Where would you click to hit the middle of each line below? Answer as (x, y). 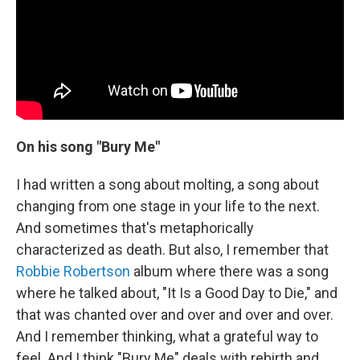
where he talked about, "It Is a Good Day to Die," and (177, 292)
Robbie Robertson (73, 271)
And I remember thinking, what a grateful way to (167, 336)
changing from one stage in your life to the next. (168, 206)
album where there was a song (229, 271)
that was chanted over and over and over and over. (175, 314)
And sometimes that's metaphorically (135, 227)
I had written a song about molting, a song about (168, 184)
